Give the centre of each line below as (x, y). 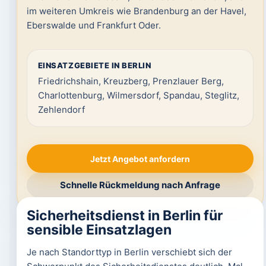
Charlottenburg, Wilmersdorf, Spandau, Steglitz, (138, 95)
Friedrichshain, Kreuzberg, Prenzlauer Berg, (131, 81)
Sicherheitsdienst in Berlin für (124, 216)
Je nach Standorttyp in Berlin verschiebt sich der (129, 252)
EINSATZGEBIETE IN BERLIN (94, 65)
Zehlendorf (61, 109)
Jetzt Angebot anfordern (140, 159)
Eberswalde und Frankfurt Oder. (94, 25)
